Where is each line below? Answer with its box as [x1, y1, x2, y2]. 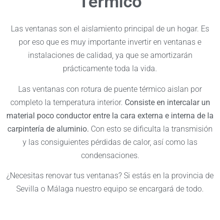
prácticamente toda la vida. [63, 64, 157, 74]
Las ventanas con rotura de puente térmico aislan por [18, 84, 202, 94]
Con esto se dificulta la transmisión [89, 124, 213, 134]
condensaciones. [81, 150, 139, 160]
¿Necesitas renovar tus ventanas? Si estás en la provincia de [6, 170, 214, 180]
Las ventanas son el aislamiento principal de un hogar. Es [11, 24, 209, 34]
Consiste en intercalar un [124, 97, 210, 107]
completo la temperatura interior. [10, 97, 125, 107]
